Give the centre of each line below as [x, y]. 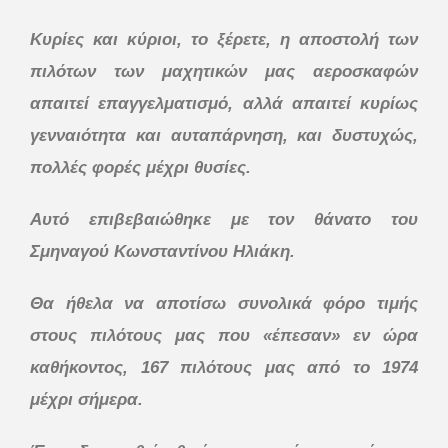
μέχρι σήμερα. [86, 399]
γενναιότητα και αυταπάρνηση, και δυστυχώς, [224, 135]
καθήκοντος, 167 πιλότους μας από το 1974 [224, 367]
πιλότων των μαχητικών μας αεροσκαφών [224, 71]
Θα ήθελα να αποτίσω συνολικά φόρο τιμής [224, 303]
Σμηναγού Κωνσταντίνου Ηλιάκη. [162, 251]
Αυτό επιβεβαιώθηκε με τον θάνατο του [224, 219]
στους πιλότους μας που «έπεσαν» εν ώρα [224, 335]
